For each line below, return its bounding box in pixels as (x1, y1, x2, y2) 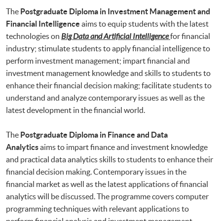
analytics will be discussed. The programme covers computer (6, 191, 209, 201)
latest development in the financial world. (6, 105, 145, 114)
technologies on (6, 31, 61, 40)
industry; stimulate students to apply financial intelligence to (6, 43, 210, 53)
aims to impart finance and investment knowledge (38, 142, 208, 151)
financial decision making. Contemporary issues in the (6, 167, 186, 176)
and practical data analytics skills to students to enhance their (6, 154, 213, 164)
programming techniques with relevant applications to (6, 204, 189, 213)
